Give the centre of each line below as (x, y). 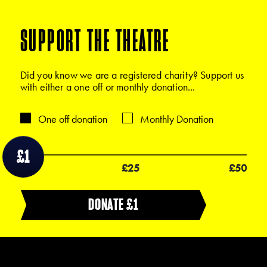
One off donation (72, 119)
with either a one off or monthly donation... (108, 86)
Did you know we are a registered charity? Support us (132, 74)
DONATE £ (111, 204)
